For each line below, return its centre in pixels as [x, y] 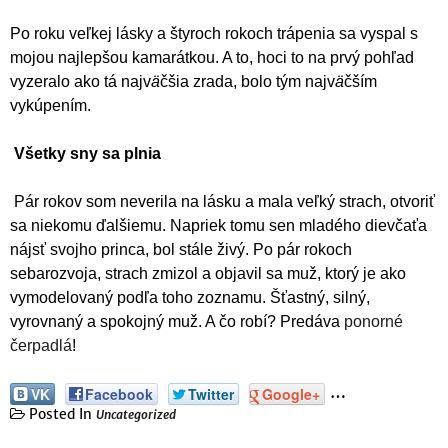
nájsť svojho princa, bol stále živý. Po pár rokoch [181, 250]
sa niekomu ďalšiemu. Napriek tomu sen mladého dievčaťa [218, 226]
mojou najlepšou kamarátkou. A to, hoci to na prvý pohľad [212, 58]
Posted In [60, 413]
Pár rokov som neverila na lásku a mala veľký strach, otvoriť [224, 202]
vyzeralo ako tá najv [80, 82]
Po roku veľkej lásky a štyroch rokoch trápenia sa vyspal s [214, 34]
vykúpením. [50, 106]
